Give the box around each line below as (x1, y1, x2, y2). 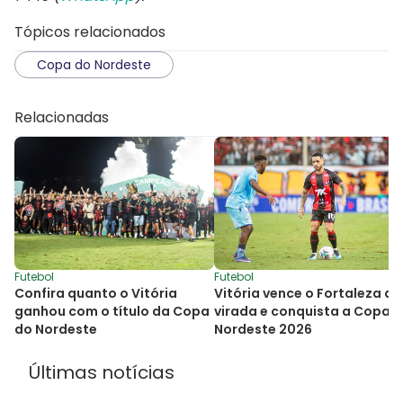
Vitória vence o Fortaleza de (214, 283, 401, 302)
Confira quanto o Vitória (14, 283, 177, 302)
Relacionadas (14, 106, 109, 128)
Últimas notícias (29, 359, 175, 385)
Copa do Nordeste (37, 55, 151, 74)
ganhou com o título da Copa (14, 301, 210, 320)
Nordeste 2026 (214, 319, 312, 338)
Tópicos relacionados (14, 21, 166, 42)
